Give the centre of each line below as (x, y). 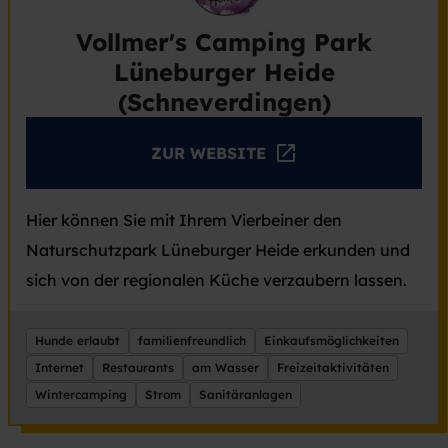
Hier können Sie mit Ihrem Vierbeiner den (184, 220)
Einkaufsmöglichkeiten (331, 341)
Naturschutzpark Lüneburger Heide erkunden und (218, 250)
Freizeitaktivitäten (333, 368)
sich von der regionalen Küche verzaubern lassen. (216, 280)
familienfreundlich (192, 341)
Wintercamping (81, 395)
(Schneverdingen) (224, 102)
